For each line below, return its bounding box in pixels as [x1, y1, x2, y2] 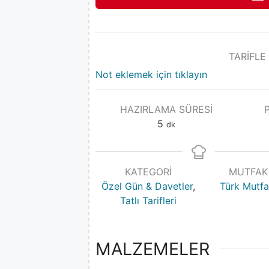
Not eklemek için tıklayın [95, 68, 207, 80]
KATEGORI [125, 165, 172, 178]
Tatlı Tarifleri [120, 194, 177, 207]
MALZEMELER [95, 238, 210, 260]
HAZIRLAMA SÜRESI [119, 103, 213, 115]
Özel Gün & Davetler [101, 180, 193, 192]
